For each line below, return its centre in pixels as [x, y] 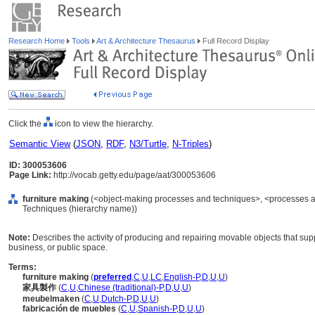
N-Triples [191, 144]
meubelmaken [51, 299]
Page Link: [30, 175]
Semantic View [40, 144]
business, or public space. [58, 247]
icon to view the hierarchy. [103, 124]
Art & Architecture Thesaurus [146, 41]
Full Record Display [235, 41]
